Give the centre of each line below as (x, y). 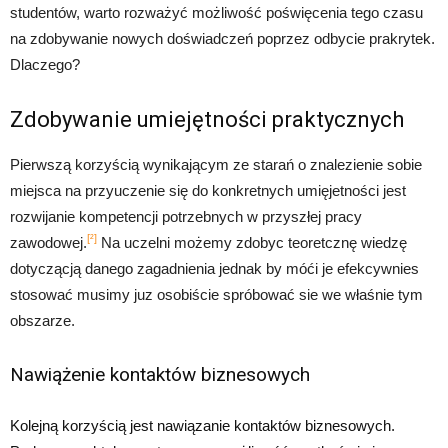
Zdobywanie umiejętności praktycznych (207, 119)
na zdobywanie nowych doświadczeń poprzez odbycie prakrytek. (222, 38)
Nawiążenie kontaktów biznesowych (160, 374)
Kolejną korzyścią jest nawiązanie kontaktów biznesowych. (202, 425)
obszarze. (42, 320)
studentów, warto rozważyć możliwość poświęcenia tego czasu (216, 12)
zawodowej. (48, 242)
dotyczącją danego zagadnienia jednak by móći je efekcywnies (214, 268)
